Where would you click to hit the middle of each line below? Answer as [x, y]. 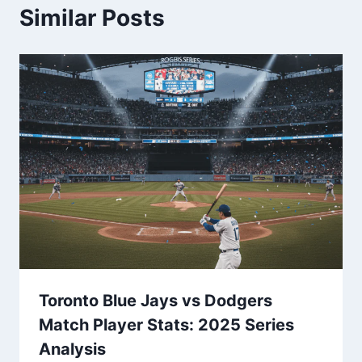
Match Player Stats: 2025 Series [166, 325]
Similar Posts [92, 17]
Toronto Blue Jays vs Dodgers [156, 301]
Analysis [72, 349]
